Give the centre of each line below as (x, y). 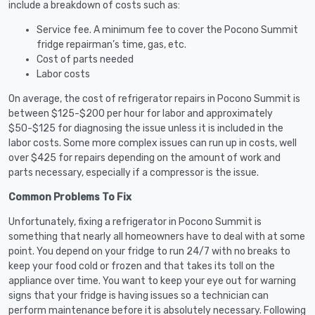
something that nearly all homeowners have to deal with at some (157, 236)
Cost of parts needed (85, 59)
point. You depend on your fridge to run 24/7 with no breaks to (149, 251)
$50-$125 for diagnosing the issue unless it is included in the (146, 128)
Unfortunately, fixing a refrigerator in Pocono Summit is (135, 221)
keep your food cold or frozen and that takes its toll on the (142, 266)
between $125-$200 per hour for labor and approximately (141, 113)
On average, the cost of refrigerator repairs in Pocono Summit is (154, 98)
